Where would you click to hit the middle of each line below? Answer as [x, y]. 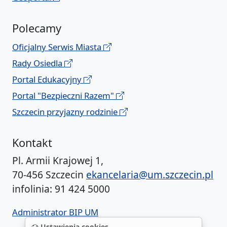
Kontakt [32, 143]
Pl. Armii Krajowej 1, [58, 161]
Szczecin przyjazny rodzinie [66, 112]
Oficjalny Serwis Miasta [58, 47]
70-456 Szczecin [49, 175]
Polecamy [37, 28]
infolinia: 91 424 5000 [61, 189]
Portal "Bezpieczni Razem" [64, 96]
